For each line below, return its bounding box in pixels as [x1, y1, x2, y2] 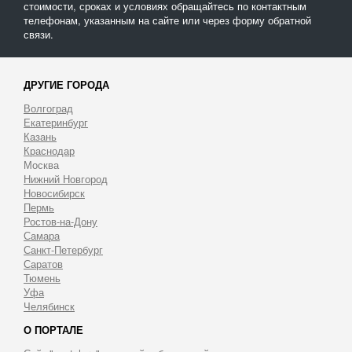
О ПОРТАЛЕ [24, 322, 83, 337]
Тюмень [24, 270, 60, 285]
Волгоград [24, 101, 73, 115]
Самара [24, 228, 60, 243]
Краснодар [24, 143, 75, 158]
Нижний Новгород [24, 171, 108, 186]
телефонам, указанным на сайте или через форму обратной [24, 13, 311, 27]
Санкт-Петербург [24, 242, 103, 257]
